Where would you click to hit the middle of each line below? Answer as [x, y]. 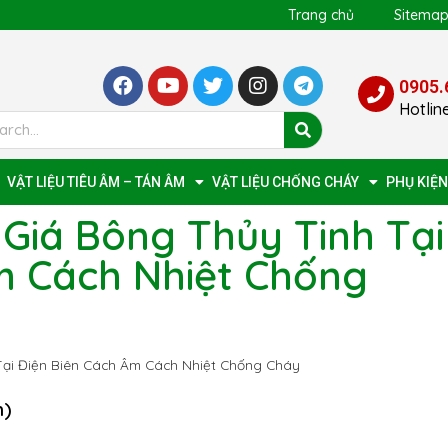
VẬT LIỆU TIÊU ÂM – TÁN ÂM [96, 181]
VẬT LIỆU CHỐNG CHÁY [285, 181]
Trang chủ [321, 15]
